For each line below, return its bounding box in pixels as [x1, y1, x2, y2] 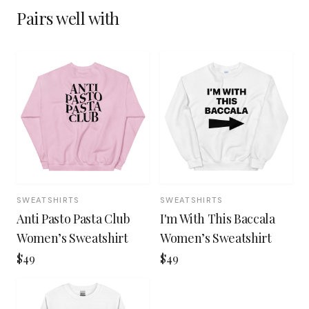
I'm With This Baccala [160, 210, 275, 227]
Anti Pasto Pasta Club [17, 210, 130, 227]
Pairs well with [17, 6, 119, 29]
